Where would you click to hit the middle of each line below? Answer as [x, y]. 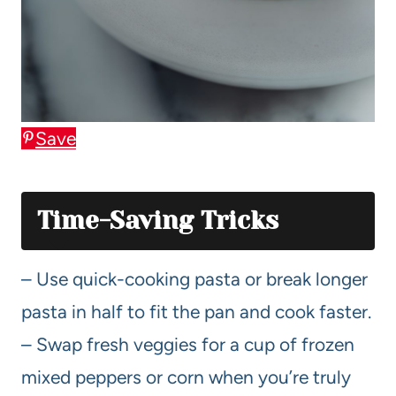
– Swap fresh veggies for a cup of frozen [188, 344]
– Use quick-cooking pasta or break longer [194, 278]
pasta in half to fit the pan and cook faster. [196, 311]
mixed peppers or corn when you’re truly [186, 377]
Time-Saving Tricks [158, 220]
